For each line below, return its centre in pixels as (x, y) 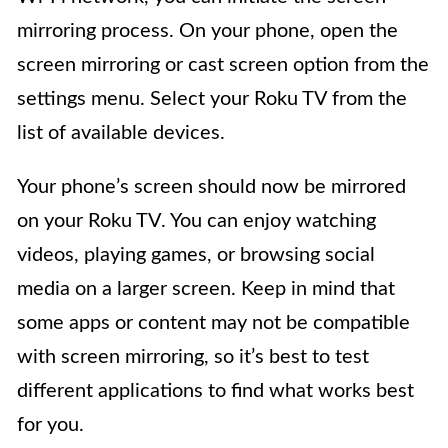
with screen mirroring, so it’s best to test (193, 357)
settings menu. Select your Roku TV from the (212, 99)
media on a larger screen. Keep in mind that (206, 289)
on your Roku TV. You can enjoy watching (196, 221)
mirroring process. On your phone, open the (207, 31)
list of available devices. (121, 133)
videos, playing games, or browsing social (196, 255)
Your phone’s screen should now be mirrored (211, 187)
